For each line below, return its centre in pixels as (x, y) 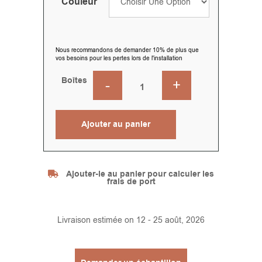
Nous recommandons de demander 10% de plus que (127, 50)
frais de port (131, 182)
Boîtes (74, 81)
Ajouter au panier (116, 124)
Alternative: (76, 147)
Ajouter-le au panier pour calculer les (140, 175)
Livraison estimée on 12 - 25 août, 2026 (131, 220)
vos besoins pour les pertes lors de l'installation (119, 58)
